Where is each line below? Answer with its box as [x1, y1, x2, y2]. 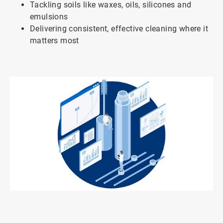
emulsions [30, 11, 68, 21]
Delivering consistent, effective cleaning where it [30, 23, 208, 33]
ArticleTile [1, 198, 31, 207]
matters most [30, 35, 79, 45]
